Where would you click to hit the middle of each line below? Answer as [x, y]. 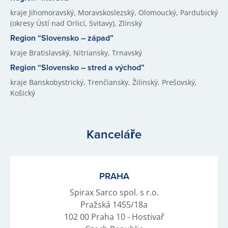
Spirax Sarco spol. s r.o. [114, 192]
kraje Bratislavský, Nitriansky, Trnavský [76, 52]
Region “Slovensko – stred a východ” [77, 67]
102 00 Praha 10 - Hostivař [114, 217]
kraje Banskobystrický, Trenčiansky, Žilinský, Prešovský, [104, 82]
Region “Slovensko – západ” [62, 38]
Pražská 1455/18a [114, 204]
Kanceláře [114, 134]
